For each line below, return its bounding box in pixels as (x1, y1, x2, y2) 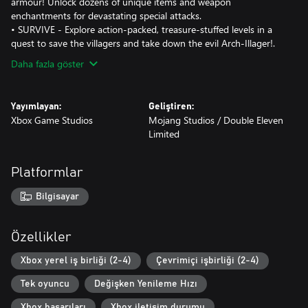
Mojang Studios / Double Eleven (148, 113, 283, 126)
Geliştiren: (148, 102, 194, 111)
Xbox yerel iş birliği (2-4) (21, 256, 131, 266)
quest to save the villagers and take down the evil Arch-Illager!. (11, 36, 275, 49)
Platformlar (11, 166, 83, 179)
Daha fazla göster (11, 57, 84, 70)
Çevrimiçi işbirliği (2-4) (156, 256, 259, 266)
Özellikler (11, 230, 71, 244)
